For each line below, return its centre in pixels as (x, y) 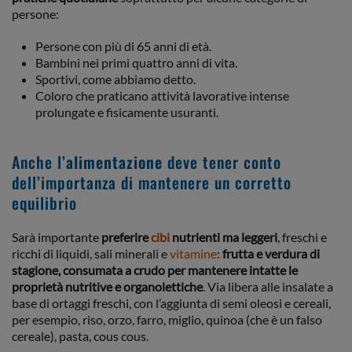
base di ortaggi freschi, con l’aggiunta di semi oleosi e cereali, (171, 303)
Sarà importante (57, 237)
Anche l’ (39, 162)
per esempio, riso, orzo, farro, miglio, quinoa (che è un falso (167, 319)
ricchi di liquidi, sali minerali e (91, 253)
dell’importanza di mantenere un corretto (152, 182)
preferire (126, 237)
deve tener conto (222, 162)
